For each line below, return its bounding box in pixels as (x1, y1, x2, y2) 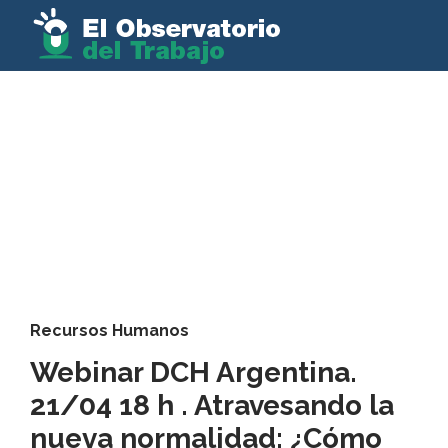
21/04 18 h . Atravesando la (30, 389, 394, 422)
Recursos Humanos (30, 321, 189, 340)
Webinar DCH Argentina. (30, 356, 357, 389)
